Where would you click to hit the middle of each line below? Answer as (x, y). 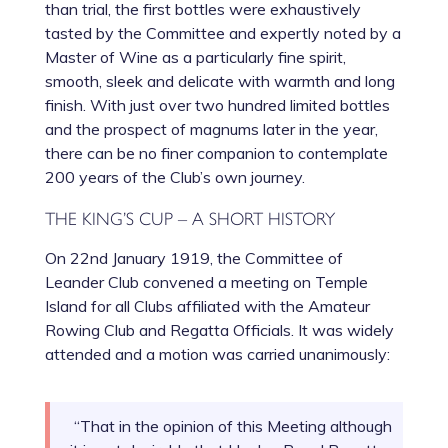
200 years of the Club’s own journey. (174, 177)
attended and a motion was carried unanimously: (217, 354)
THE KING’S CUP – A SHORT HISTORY (189, 218)
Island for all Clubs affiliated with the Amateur (207, 306)
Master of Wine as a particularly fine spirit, (195, 57)
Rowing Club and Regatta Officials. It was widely (219, 330)
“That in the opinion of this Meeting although (230, 426)
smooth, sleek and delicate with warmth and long (219, 81)
